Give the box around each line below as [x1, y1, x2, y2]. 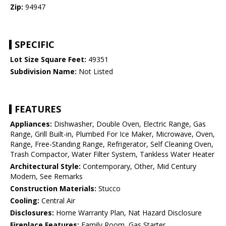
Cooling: [10, 196, 39, 206]
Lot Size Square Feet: [10, 54, 86, 65]
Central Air [39, 196, 75, 206]
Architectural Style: [10, 161, 81, 172]
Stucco [96, 184, 121, 194]
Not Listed [77, 67, 113, 77]
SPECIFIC [15, 38, 54, 51]
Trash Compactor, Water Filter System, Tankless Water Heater [10, 149, 214, 159]
